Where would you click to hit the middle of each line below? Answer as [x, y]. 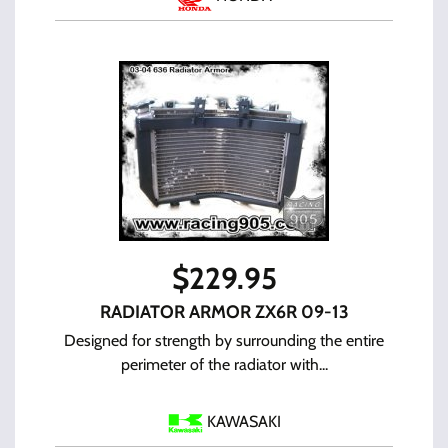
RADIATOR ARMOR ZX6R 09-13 [224, 312]
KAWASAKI [243, 422]
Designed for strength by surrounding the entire [224, 340]
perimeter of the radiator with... [224, 364]
